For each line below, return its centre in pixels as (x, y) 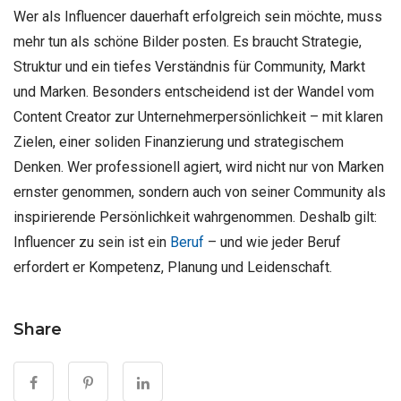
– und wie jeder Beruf (273, 243)
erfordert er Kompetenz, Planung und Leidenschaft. (173, 268)
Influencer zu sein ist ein (92, 243)
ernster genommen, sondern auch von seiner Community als (200, 192)
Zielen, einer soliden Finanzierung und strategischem (179, 142)
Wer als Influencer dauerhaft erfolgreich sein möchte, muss (198, 17)
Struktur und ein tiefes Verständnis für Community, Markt (189, 67)
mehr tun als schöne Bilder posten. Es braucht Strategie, (188, 42)
